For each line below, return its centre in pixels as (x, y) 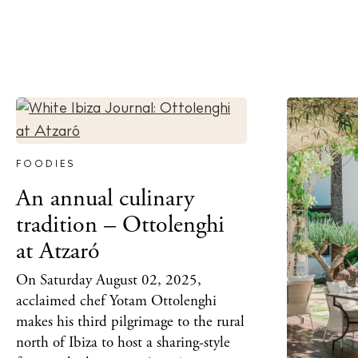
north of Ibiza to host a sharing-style (123, 343)
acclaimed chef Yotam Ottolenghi (116, 302)
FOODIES (46, 165)
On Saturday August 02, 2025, (109, 281)
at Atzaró (58, 252)
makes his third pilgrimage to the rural (130, 322)
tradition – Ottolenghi (120, 225)
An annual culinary (105, 199)
